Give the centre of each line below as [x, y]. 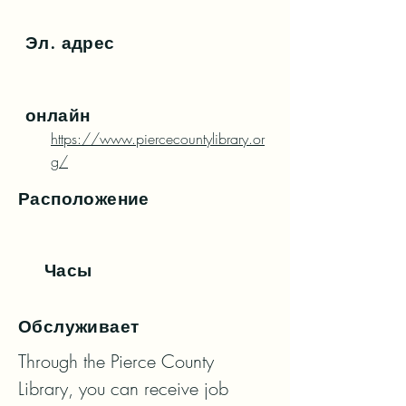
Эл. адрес [70, 43]
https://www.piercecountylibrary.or [158, 139]
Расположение [84, 199]
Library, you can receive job [123, 388]
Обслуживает [79, 327]
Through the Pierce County [116, 361]
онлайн [58, 116]
